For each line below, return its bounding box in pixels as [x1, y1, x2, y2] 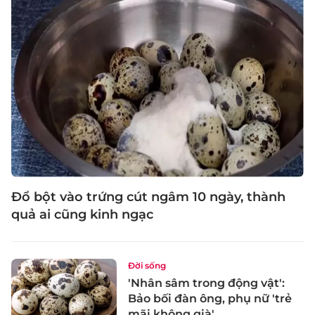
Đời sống [128, 259, 166, 271]
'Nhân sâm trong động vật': [128, 276, 285, 290]
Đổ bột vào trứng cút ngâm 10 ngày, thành [11, 188, 285, 205]
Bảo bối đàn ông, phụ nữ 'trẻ [128, 291, 292, 305]
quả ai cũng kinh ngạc [11, 206, 153, 222]
